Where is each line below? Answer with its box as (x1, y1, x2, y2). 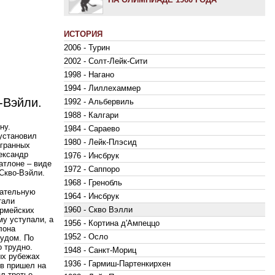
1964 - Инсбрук (64, 192, 119, 201)
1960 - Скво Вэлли (64, 205, 133, 215)
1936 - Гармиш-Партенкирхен (64, 259, 171, 269)
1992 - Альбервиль (64, 97, 134, 107)
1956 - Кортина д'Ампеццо (64, 219, 160, 228)
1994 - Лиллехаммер (64, 83, 141, 93)
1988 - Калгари (64, 110, 118, 120)
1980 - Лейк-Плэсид (64, 137, 137, 147)
